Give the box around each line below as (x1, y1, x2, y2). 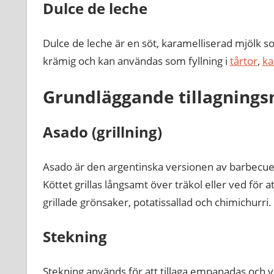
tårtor (229, 53, 257, 68)
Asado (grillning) (42, 122, 162, 143)
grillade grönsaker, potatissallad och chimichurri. (42, 194, 272, 209)
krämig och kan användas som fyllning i (42, 53, 230, 68)
